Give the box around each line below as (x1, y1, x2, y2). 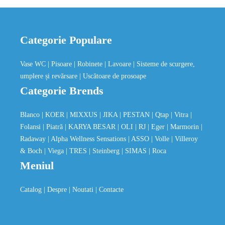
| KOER (42, 111, 66, 119)
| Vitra (171, 111, 190, 119)
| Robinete (74, 60, 104, 68)
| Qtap (152, 111, 171, 119)
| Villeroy (171, 135, 198, 143)
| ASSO (128, 135, 151, 143)
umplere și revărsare (20, 72, 79, 80)
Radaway (20, 135, 48, 143)
